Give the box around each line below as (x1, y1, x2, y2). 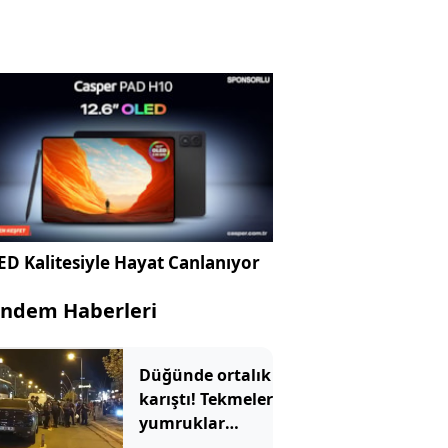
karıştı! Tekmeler (138, 388, 273, 411)
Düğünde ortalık (138, 364, 271, 387)
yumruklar (138, 412, 225, 435)
